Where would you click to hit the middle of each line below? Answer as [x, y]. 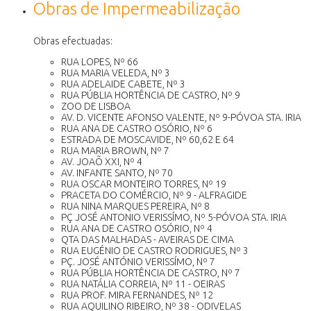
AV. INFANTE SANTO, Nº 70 [117, 173]
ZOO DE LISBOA [96, 106]
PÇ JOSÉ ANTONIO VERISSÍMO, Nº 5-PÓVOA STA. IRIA [174, 217]
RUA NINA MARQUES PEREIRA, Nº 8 [135, 206]
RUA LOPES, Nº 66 [100, 61]
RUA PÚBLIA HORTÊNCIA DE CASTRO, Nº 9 [151, 95]
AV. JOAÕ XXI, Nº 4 [102, 161]
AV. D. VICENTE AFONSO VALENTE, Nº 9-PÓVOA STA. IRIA [181, 117]
